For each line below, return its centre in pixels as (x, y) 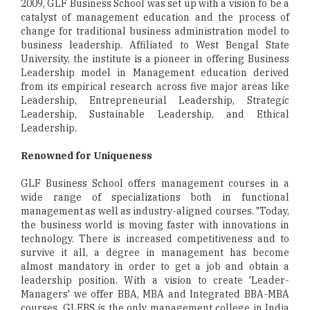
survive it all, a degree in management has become (155, 253)
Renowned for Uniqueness (86, 156)
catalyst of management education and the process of (155, 17)
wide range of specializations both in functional (155, 197)
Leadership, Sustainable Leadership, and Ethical (155, 114)
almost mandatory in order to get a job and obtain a (155, 266)
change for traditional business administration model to (155, 31)
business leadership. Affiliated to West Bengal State (155, 45)
